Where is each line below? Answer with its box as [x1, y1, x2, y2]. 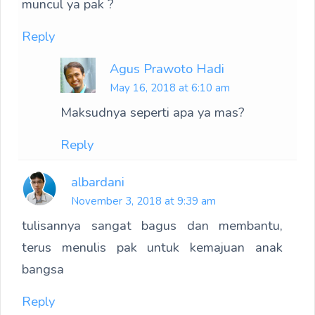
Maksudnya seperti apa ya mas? [60, 103, 245, 122]
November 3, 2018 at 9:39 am [71, 194, 216, 209]
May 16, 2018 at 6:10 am [110, 81, 230, 96]
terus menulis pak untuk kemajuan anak [22, 238, 283, 257]
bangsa [22, 260, 64, 278]
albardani [71, 173, 124, 191]
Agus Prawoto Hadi [110, 60, 224, 78]
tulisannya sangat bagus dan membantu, [22, 217, 283, 235]
